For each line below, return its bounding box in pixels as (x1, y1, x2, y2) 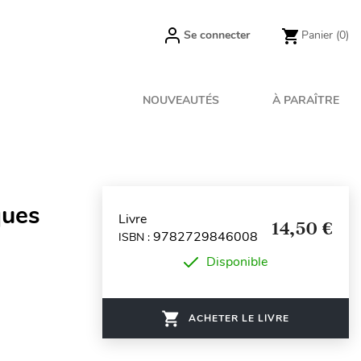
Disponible (206, 253, 268, 271)
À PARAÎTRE (272, 93, 339, 108)
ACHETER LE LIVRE (189, 312, 289, 325)
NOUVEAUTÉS (143, 93, 220, 108)
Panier (301, 27, 333, 43)
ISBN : (118, 229, 153, 245)
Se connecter (184, 27, 250, 43)
